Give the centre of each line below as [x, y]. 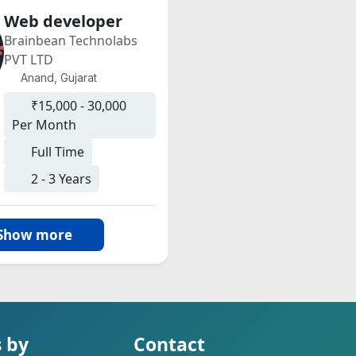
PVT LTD [28, 60]
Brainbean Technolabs [70, 41]
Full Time [56, 152]
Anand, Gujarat [58, 77]
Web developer [63, 21]
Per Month [44, 125]
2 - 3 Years [59, 179]
